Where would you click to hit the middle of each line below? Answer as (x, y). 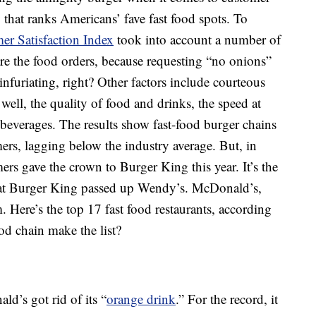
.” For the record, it (227, 299)
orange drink (141, 299)
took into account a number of (197, 39)
